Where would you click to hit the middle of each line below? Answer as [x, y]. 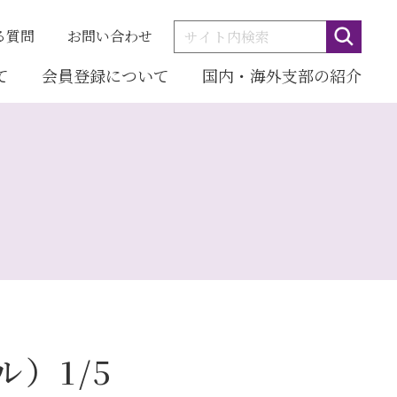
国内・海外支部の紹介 [282, 75]
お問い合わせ [110, 36]
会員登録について [105, 75]
